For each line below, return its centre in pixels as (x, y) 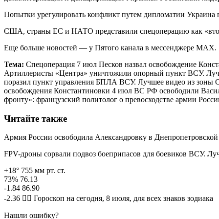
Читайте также (35, 118)
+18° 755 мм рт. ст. (35, 171)
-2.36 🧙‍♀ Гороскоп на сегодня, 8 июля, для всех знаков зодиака (109, 198)
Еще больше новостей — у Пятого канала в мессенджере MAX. (110, 47)
